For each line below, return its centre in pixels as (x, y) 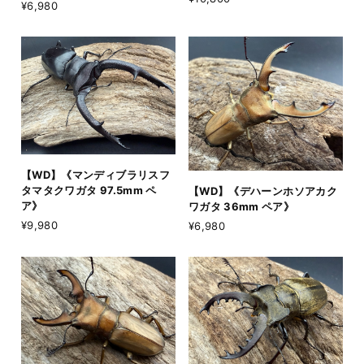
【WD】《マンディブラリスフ (95, 175)
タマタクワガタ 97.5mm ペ (89, 191)
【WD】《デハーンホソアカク (263, 191)
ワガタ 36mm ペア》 (242, 207)
